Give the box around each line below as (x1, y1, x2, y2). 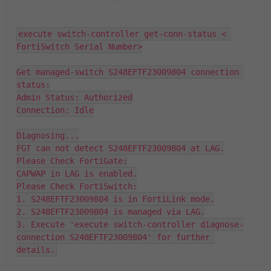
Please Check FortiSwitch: (16, 181, 137, 191)
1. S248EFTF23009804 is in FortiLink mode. (16, 194, 215, 204)
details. (16, 244, 55, 255)
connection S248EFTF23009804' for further (16, 232, 210, 242)
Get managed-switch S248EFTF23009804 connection (16, 67, 239, 77)
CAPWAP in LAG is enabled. (16, 168, 137, 178)
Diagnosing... (16, 130, 79, 140)
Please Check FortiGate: (16, 155, 128, 166)
